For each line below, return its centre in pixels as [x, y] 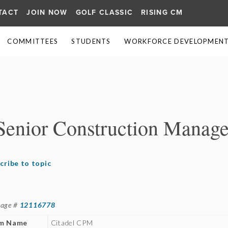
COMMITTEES [33, 41]
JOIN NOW [47, 12]
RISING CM [162, 12]
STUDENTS [91, 41]
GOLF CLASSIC [104, 12]
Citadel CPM [72, 223]
